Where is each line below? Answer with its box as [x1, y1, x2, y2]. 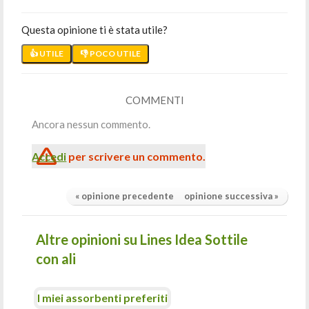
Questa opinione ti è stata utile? [21, 23, 168, 36]
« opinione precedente [74, 190, 174, 201]
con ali [36, 250, 77, 267]
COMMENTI [125, 94, 184, 106]
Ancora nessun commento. [32, 118, 151, 130]
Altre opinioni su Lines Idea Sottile [36, 231, 248, 248]
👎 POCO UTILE [80, 48, 141, 59]
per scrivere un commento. [66, 150, 206, 163]
